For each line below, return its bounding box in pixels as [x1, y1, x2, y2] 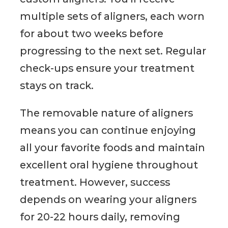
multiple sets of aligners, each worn [20, 10, 205, 23]
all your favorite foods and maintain [20, 141, 206, 154]
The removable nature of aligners [20, 106, 193, 119]
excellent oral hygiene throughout [20, 158, 198, 171]
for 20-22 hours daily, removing [20, 210, 181, 223]
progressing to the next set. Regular [20, 45, 207, 58]
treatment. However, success [20, 176, 170, 188]
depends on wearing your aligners [20, 193, 197, 206]
